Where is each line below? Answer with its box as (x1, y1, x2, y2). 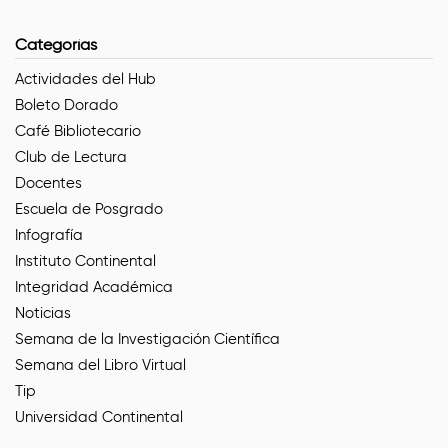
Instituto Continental (15, 251, 156, 270)
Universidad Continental (15, 407, 183, 426)
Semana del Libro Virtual (15, 355, 186, 374)
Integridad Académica (15, 277, 173, 296)
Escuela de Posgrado (15, 199, 163, 218)
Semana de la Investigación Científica (15, 329, 280, 348)
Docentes (15, 173, 82, 192)
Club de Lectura (15, 147, 127, 166)
